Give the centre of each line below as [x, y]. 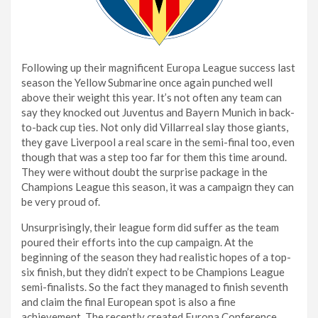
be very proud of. [61, 201]
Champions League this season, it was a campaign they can [158, 186]
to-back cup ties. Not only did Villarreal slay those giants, [155, 127]
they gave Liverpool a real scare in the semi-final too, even [158, 142]
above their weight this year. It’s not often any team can [152, 97]
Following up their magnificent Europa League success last [158, 67]
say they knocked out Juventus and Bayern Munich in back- [158, 112]
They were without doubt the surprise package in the [144, 171]
